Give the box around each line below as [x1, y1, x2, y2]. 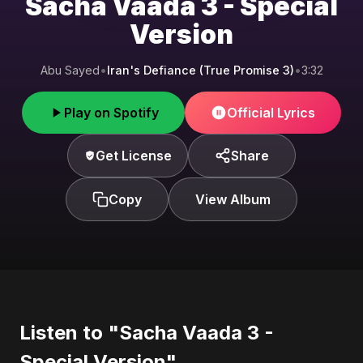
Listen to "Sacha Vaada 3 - [19, 321, 274, 344]
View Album [195, 191, 271, 207]
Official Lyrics [227, 105, 315, 121]
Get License [95, 147, 172, 164]
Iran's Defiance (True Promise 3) [106, 63, 294, 77]
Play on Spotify [64, 105, 159, 121]
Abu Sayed [40, 63, 100, 77]
